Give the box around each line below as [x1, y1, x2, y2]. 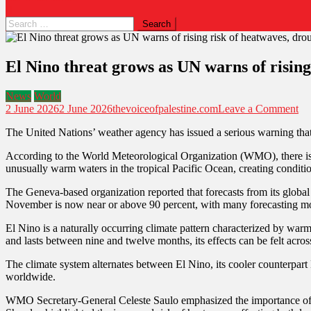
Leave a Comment [218, 102, 299, 115]
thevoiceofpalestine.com [112, 102, 218, 115]
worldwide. [6, 270, 56, 283]
